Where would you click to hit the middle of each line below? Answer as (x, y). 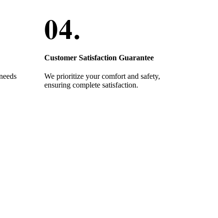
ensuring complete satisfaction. (91, 85)
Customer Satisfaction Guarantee (99, 57)
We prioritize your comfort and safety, (102, 76)
